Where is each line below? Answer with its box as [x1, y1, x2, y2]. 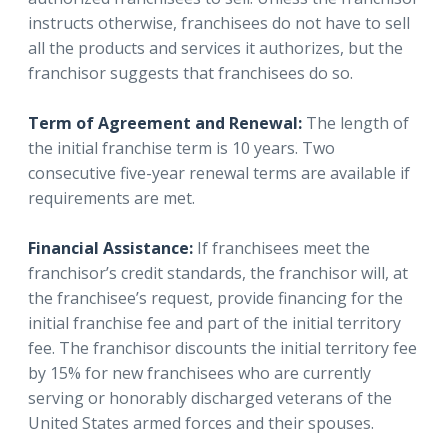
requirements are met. [28, 186, 195, 209]
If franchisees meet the [193, 236, 370, 259]
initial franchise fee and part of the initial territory [28, 311, 401, 334]
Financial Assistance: [28, 236, 193, 259]
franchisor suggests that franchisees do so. [28, 61, 353, 84]
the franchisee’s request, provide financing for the [28, 286, 403, 309]
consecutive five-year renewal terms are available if [28, 161, 410, 184]
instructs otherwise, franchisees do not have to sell [28, 11, 410, 34]
